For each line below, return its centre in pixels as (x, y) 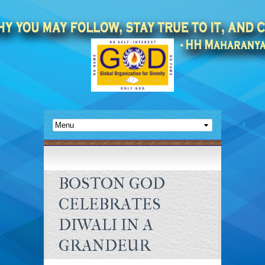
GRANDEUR (105, 245)
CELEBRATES (110, 204)
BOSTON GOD (112, 183)
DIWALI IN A (106, 225)
